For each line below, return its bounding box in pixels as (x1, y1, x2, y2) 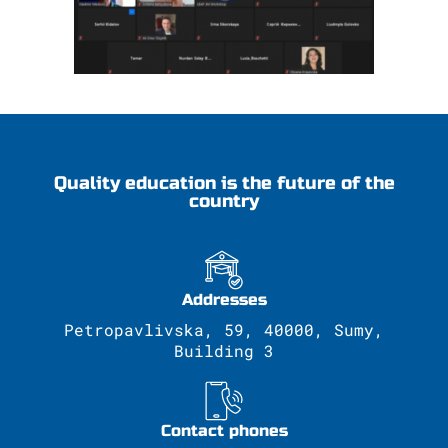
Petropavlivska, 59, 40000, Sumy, (64, 319, 384, 340)
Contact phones (160, 421, 288, 440)
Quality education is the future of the (53, 172, 395, 194)
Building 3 (174, 340, 274, 361)
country (189, 190, 259, 212)
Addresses (181, 290, 267, 309)
